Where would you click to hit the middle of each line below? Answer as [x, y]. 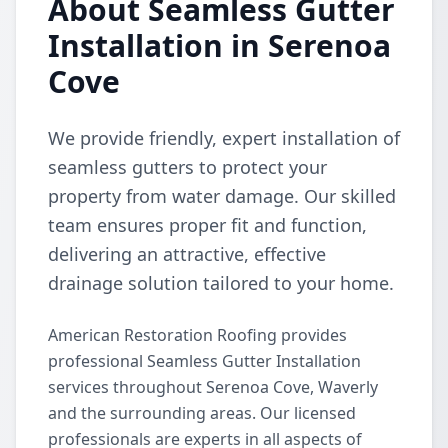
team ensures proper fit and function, [207, 225]
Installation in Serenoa [219, 45]
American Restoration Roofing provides [197, 335]
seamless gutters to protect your [187, 167]
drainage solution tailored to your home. [221, 283]
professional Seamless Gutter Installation [204, 361]
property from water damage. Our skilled [222, 196]
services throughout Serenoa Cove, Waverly [213, 387]
